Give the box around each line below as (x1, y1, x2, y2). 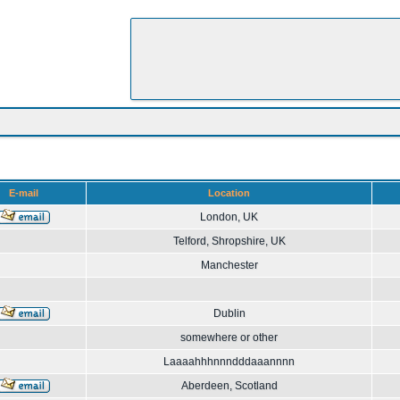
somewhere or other (180, 331, 278, 344)
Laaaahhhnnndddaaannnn (163, 355, 295, 368)
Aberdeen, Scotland (180, 379, 278, 392)
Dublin (212, 307, 246, 320)
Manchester (200, 259, 258, 271)
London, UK (200, 211, 258, 223)
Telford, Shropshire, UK (172, 235, 286, 247)
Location (208, 187, 250, 198)
